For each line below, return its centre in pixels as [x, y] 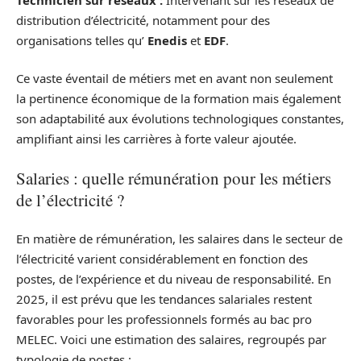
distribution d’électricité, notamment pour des [143, 20]
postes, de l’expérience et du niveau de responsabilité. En [174, 279]
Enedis [167, 40]
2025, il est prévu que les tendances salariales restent [164, 299]
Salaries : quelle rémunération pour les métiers [174, 178]
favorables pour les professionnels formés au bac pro [164, 320]
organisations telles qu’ [82, 40]
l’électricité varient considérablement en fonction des [162, 259]
